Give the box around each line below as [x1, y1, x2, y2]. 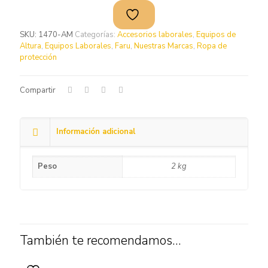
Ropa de [197, 41, 227, 51]
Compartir [20, 85, 56, 96]
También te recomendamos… [20, 232, 181, 249]
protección [20, 52, 57, 63]
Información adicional [56, 126, 135, 137]
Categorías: [75, 29, 117, 40]
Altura [20, 41, 41, 51]
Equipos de [196, 29, 236, 40]
